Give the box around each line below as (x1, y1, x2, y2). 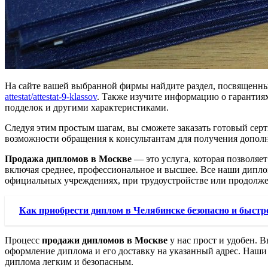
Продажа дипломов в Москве (5, 154, 132, 165)
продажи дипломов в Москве (42, 235, 167, 246)
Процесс (5, 235, 42, 246)
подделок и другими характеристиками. (5, 102, 169, 113)
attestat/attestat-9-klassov (5, 92, 97, 102)
